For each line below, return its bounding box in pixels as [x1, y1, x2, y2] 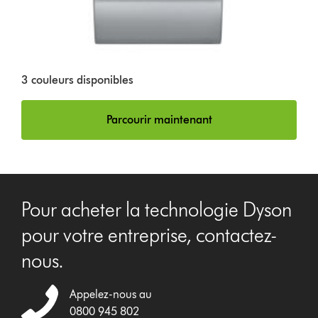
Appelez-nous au [70, 287, 153, 301]
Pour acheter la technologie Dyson [21, 197, 292, 222]
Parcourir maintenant [106, 113, 212, 127]
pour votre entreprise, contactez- [21, 223, 278, 248]
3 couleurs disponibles [21, 73, 134, 87]
